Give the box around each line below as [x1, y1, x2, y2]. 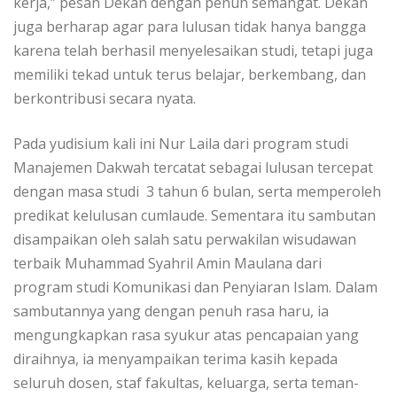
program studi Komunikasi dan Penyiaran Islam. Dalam [13, 277, 378, 298]
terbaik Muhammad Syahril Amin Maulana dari [13, 253, 322, 274]
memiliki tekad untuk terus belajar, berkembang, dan [13, 65, 366, 85]
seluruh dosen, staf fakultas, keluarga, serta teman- [13, 373, 359, 393]
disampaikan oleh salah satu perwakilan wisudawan [13, 230, 356, 250]
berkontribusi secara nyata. [13, 89, 196, 109]
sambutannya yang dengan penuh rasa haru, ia [13, 301, 329, 322]
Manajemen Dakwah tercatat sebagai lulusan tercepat [13, 158, 373, 178]
